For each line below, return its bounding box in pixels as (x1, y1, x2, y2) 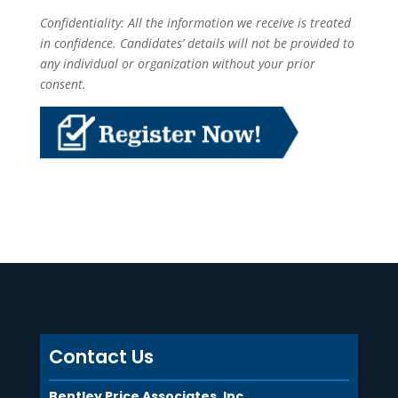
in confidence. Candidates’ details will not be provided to (39, 35, 354, 52)
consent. (39, 76, 86, 92)
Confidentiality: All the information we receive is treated (39, 14, 351, 31)
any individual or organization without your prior (39, 55, 315, 72)
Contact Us (48, 344, 154, 370)
